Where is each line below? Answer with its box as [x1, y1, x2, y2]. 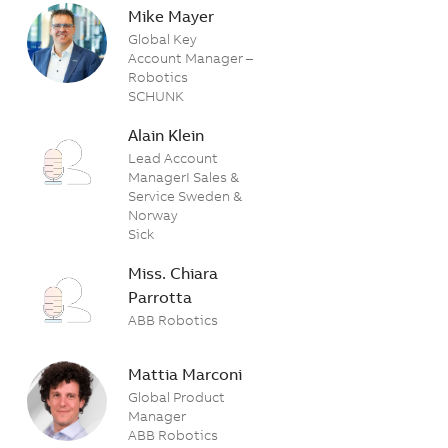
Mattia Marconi [128, 363, 243, 384]
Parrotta [128, 286, 193, 307]
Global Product [128, 387, 226, 406]
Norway [128, 205, 179, 224]
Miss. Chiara [128, 262, 219, 283]
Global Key [128, 29, 198, 48]
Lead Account [128, 148, 219, 167]
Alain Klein [128, 124, 205, 145]
